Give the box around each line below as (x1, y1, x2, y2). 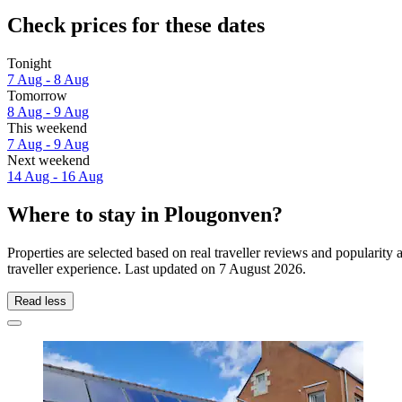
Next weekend (7, 152, 90, 168)
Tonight (7, 55, 51, 71)
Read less (14, 293, 66, 308)
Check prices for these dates (7, 13, 265, 37)
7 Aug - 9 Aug (7, 135, 89, 152)
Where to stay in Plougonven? (7, 202, 283, 226)
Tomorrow (7, 87, 67, 103)
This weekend (7, 119, 87, 135)
